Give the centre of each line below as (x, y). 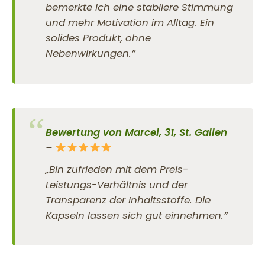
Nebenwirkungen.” (91, 53)
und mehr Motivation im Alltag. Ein (130, 22)
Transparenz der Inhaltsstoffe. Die (128, 200)
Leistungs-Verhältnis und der (117, 184)
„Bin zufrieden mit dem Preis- (117, 169)
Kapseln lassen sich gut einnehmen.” (137, 215)
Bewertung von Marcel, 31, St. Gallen (137, 132)
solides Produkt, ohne (98, 38)
